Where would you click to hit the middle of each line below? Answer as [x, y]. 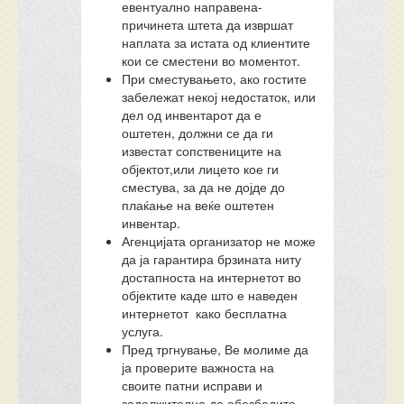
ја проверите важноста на [198, 367]
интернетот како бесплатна [205, 313]
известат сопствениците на [202, 151]
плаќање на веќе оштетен [198, 205]
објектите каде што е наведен [210, 295]
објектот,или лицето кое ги [201, 169]
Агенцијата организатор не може [219, 241]
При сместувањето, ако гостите [215, 78]
